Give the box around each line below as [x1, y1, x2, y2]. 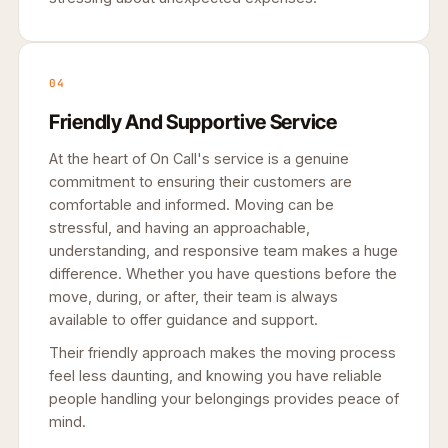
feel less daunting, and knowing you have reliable [49, 366, 382, 384]
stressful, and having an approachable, [49, 218, 310, 236]
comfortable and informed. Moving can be [49, 195, 334, 213]
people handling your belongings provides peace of [49, 389, 399, 407]
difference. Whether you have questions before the [49, 264, 397, 282]
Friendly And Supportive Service [49, 109, 337, 134]
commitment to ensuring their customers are [49, 172, 352, 190]
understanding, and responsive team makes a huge [49, 241, 398, 259]
